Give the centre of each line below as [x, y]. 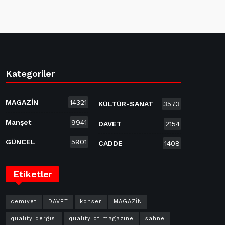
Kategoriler [30, 73]
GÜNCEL [20, 141]
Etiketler [33, 174]
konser [91, 202]
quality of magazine [101, 219]
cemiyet [24, 202]
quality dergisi [34, 219]
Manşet [18, 122]
